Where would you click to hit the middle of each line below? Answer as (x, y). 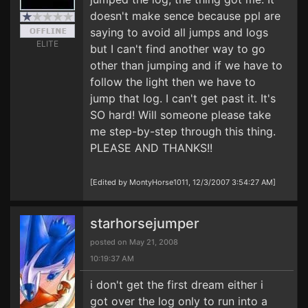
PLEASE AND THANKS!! (151, 148)
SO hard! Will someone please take (180, 115)
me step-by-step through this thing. (183, 131)
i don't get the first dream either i (177, 285)
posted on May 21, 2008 (134, 242)
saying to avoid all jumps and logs (179, 32)
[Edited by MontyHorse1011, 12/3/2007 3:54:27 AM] (183, 182)
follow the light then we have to (173, 82)
